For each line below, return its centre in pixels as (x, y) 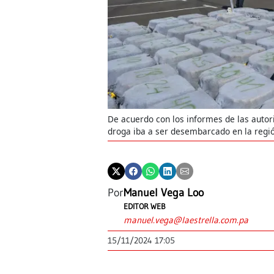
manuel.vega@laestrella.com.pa (186, 220)
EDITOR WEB (145, 206)
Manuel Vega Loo (164, 192)
